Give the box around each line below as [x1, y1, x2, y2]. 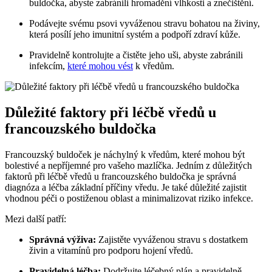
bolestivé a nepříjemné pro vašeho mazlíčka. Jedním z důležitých [5, 160, 252, 171]
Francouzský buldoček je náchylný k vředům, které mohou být [5, 149, 245, 160]
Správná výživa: [29, 234, 96, 245]
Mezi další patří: [5, 213, 66, 224]
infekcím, [29, 61, 67, 72]
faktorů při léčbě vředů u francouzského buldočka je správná [5, 171, 236, 182]
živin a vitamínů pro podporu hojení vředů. [29, 245, 193, 256]
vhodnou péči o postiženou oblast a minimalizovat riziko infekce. [5, 192, 253, 203]
